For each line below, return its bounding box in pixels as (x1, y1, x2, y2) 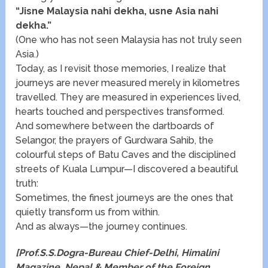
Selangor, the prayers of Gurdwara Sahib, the (16, 135, 214, 147)
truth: (16, 178, 39, 190)
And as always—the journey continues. (16, 221, 188, 233)
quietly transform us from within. (16, 206, 160, 218)
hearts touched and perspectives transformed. (16, 106, 225, 118)
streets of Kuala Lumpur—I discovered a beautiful (16, 163, 239, 175)
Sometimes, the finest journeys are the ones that (16, 192, 234, 204)
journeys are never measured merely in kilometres (16, 77, 240, 89)
